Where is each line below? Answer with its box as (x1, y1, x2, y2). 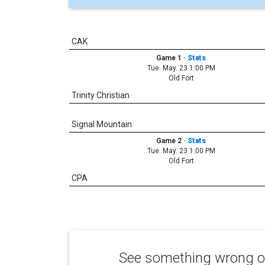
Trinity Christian (72, 90, 130, 100)
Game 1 (156, 53, 183, 62)
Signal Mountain (72, 119, 132, 129)
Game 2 (156, 136, 183, 145)
